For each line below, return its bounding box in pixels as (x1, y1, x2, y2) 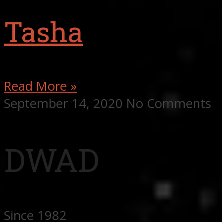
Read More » (4, 77, 77, 95)
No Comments (126, 95, 211, 112)
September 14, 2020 (4, 95, 126, 112)
